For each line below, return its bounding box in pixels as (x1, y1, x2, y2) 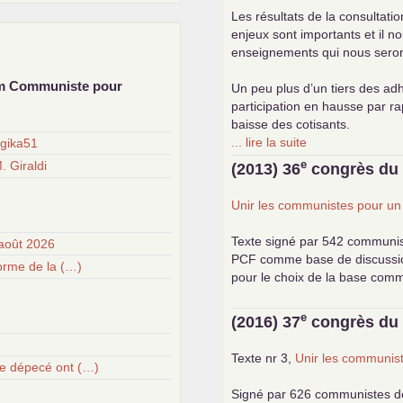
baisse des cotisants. (231, 116, 351, 131)
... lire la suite (231, 134, 308, 149)
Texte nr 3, (231, 350, 296, 365)
